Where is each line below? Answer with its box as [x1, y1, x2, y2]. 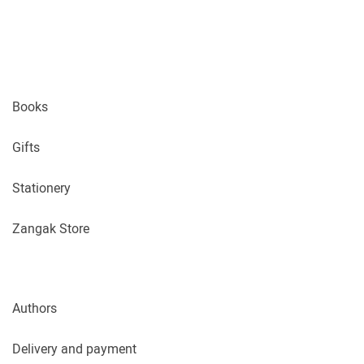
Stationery [12, 180, 71, 196]
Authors [12, 300, 57, 316]
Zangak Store [12, 220, 89, 236]
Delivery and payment [12, 340, 136, 357]
